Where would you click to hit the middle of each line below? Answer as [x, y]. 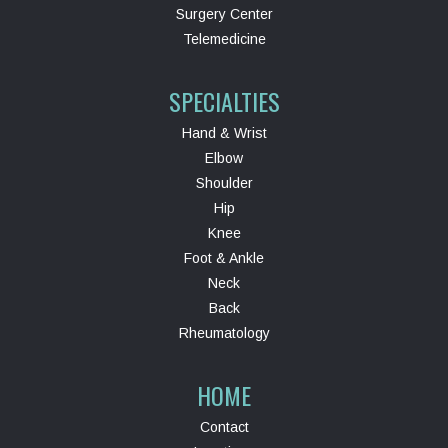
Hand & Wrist [224, 133]
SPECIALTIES [224, 101]
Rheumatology [224, 333]
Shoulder [224, 183]
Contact [224, 427]
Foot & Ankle [224, 258]
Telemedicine [224, 39]
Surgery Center [224, 14]
